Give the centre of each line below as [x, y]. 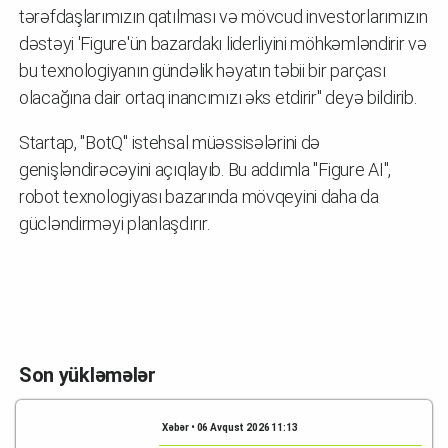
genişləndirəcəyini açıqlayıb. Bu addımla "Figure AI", [205, 169]
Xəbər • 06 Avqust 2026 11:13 [229, 427]
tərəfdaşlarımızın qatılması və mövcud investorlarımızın [223, 16]
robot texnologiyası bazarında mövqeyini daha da [199, 196]
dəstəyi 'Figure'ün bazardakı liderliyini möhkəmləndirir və [223, 43]
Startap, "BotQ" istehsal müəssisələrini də [170, 142]
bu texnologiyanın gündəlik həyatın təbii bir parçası [202, 70]
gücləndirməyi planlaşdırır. [114, 223]
